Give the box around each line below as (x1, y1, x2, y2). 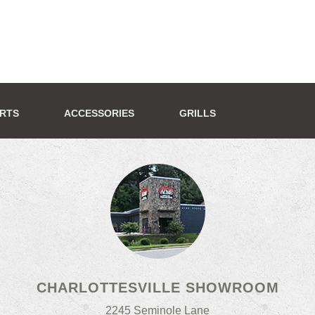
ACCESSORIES (64, 107, 134, 119)
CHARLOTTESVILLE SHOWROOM (36, 279, 279, 295)
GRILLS (179, 107, 216, 119)
